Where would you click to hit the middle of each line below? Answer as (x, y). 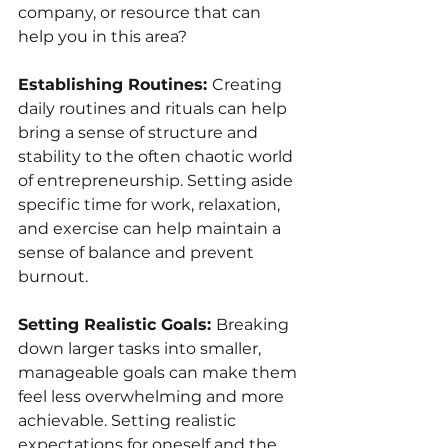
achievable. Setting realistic (129, 420)
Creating (249, 84)
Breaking (254, 324)
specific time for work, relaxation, (151, 204)
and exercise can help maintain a (151, 228)
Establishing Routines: (115, 84)
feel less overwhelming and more (153, 396)
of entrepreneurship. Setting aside (157, 180)
